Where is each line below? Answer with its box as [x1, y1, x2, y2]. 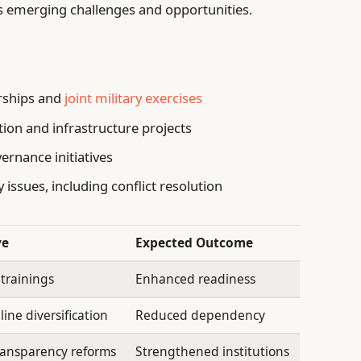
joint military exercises [64, 89, 203, 108]
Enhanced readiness [135, 269, 256, 288]
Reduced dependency [135, 305, 266, 324]
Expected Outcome [135, 233, 254, 251]
